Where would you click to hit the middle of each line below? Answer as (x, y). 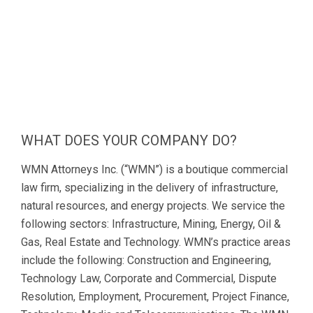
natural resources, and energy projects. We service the (153, 205)
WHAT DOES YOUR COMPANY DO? (129, 141)
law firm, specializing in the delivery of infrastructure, (150, 187)
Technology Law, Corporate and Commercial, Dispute (149, 278)
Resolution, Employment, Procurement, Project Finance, (155, 296)
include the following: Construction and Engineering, (146, 260)
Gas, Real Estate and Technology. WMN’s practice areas (156, 242)
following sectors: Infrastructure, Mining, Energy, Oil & (151, 224)
